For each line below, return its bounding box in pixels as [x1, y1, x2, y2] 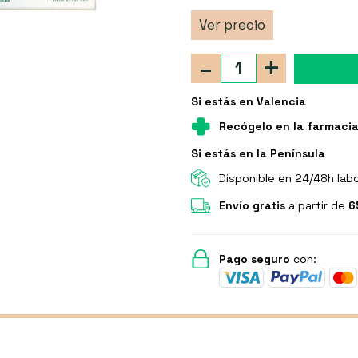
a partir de [285, 197, 348, 213]
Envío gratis [219, 197, 285, 213]
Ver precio [199, 15, 265, 34]
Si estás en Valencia [191, 93, 306, 109]
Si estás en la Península [191, 145, 325, 161]
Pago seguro [219, 251, 290, 266]
